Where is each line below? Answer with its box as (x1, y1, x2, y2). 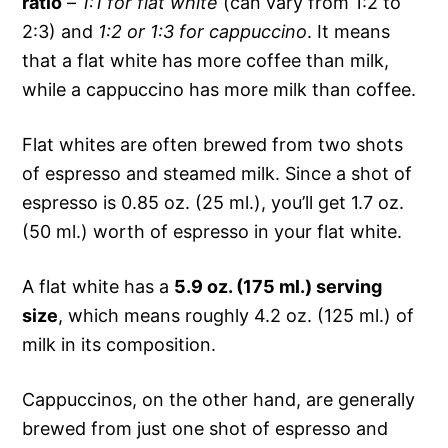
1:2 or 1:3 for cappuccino (93, 21, 308, 43)
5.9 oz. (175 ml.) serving (174, 276, 383, 298)
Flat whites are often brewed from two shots (22, 134, 404, 156)
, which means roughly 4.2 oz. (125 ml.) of (58, 305, 415, 327)
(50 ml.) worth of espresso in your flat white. (22, 221, 403, 243)
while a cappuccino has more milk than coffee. (22, 79, 417, 101)
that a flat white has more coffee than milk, (22, 50, 390, 72)
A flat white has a (22, 276, 175, 298)
